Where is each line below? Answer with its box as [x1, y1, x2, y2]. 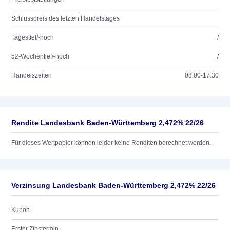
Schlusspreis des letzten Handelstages [11, 15, 120, 22]
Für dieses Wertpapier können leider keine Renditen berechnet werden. [11, 139, 211, 146]
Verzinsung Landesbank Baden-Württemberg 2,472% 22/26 [11, 181, 216, 189]
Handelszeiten [11, 72, 52, 79]
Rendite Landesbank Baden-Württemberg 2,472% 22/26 [11, 119, 204, 127]
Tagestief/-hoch [11, 34, 54, 41]
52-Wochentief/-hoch [11, 53, 69, 60]
